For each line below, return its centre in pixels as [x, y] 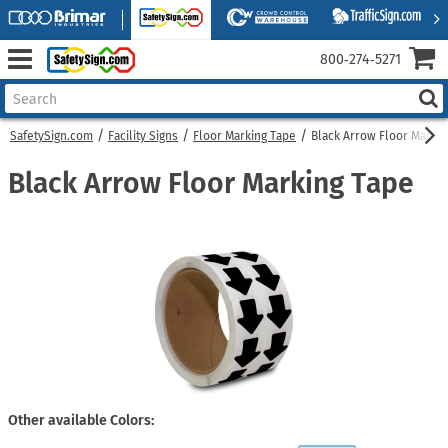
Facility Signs [143, 136]
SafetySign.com [51, 136]
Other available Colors [79, 420]
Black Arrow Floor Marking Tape [211, 183]
